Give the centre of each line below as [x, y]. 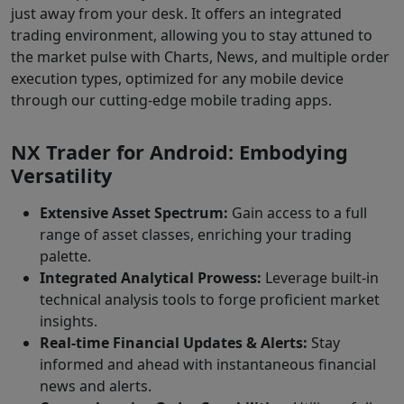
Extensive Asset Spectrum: [136, 213]
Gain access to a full [299, 213]
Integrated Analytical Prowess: [151, 278]
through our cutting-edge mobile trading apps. [171, 100]
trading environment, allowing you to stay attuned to [192, 35]
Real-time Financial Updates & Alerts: [174, 343]
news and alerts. [96, 386]
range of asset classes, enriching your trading [196, 235]
